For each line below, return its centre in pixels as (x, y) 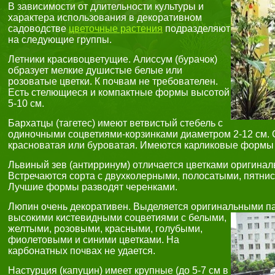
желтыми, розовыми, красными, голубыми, (105, 229)
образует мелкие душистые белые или (95, 70)
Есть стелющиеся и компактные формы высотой (119, 92)
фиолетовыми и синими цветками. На (94, 240)
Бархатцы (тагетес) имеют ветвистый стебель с (115, 123)
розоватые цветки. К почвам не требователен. (113, 81)
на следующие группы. (60, 40)
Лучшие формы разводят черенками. (93, 187)
